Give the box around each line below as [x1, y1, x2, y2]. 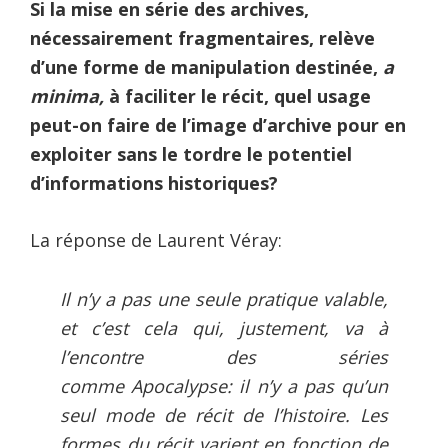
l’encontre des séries [60, 345, 388, 370]
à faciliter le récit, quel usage [104, 84, 371, 109]
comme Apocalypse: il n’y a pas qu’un [60, 374, 388, 399]
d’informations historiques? [30, 171, 278, 196]
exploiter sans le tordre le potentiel [30, 142, 352, 167]
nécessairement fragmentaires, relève [30, 26, 375, 51]
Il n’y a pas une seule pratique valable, [60, 287, 388, 312]
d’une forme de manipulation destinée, [30, 55, 383, 80]
